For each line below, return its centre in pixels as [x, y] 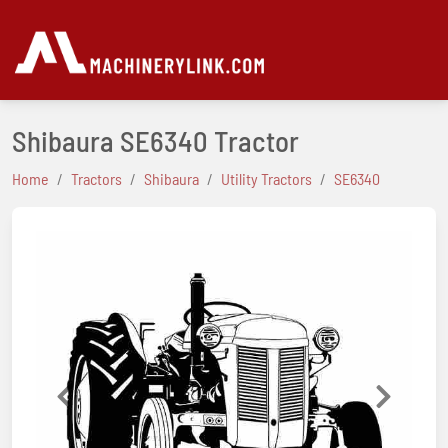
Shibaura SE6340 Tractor [158, 140]
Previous [90, 402]
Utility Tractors [266, 178]
